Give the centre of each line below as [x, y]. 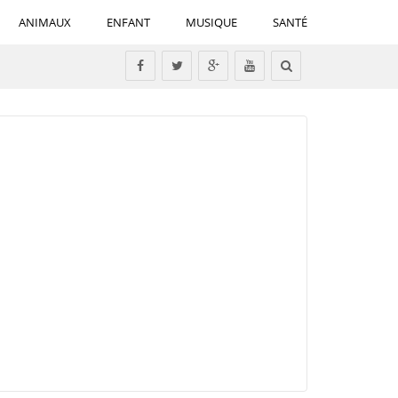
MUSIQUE [211, 22]
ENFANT [128, 22]
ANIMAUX [45, 22]
